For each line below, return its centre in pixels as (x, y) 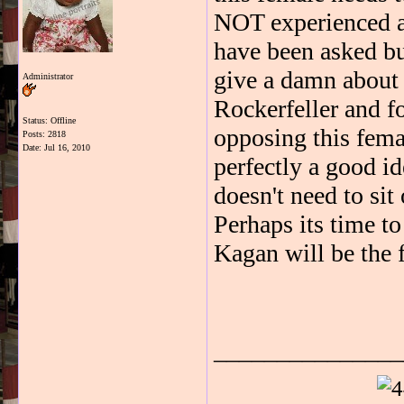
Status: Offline (49, 120)
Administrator (48, 76)
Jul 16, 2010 (67, 147)
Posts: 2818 (44, 134)
